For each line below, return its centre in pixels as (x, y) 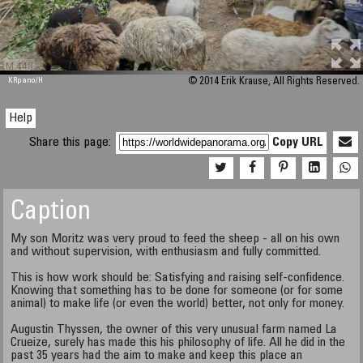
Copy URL (298, 143)
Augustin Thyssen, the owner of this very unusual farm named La (174, 330)
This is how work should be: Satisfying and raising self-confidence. (178, 278)
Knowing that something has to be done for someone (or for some (177, 291)
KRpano (22, 81)
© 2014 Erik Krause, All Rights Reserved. (273, 82)
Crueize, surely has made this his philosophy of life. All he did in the (178, 343)
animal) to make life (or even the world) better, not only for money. (178, 304)
